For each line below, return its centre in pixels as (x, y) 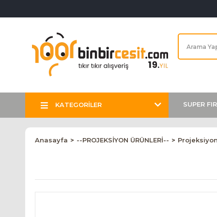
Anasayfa (51, 140)
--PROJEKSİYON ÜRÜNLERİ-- (123, 140)
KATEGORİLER (78, 105)
